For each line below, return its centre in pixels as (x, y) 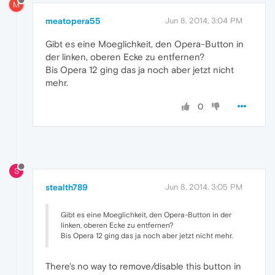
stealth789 (67, 187)
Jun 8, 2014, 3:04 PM (204, 20)
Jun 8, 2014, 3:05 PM (204, 187)
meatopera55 (73, 21)
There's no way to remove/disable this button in (143, 266)
